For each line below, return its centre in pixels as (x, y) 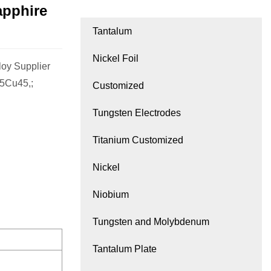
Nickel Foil (116, 59)
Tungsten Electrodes (137, 113)
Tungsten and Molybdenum (151, 222)
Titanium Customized (138, 140)
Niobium (111, 195)
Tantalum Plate (125, 249)
